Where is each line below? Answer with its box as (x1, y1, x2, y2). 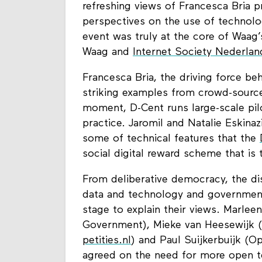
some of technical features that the (82, 133, 260, 145)
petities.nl (82, 235, 131, 247)
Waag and (82, 47, 133, 58)
